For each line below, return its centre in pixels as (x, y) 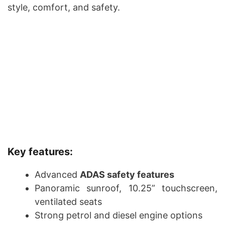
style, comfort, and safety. (64, 8)
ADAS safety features (127, 175)
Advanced (57, 175)
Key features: (40, 152)
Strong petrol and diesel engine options (119, 215)
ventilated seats (68, 202)
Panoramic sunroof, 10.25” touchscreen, (126, 188)
